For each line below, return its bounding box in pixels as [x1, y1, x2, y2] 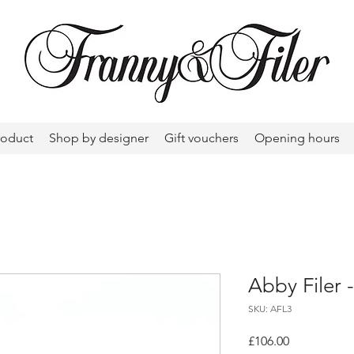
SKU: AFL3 [248, 302, 292, 314]
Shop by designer [49, 130, 149, 145]
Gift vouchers [164, 130, 239, 145]
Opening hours [254, 130, 340, 145]
